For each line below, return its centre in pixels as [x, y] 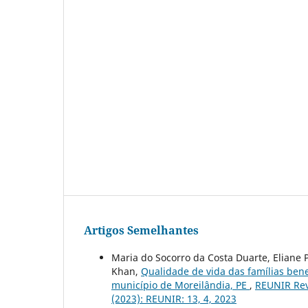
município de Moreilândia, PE [180, 285]
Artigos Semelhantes [141, 231]
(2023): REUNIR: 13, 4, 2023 [174, 299]
